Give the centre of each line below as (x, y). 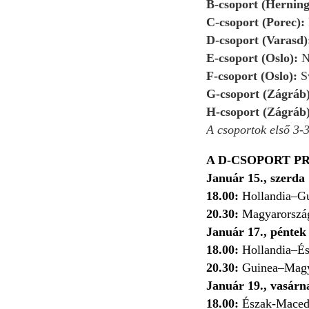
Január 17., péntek (256, 231)
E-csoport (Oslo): (254, 58)
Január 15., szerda (256, 178)
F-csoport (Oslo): (253, 76)
